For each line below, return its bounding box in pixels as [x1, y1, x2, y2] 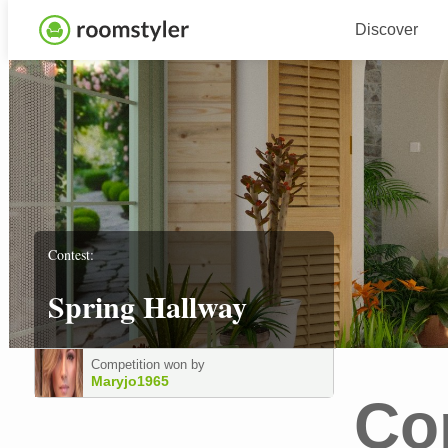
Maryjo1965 [91, 373, 169, 389]
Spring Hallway [48, 284, 247, 328]
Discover [354, 21, 418, 38]
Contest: [48, 244, 94, 264]
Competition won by [91, 357, 205, 372]
